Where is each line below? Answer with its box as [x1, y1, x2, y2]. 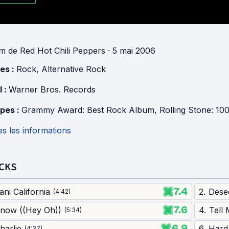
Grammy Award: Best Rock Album [21, 105, 154, 115]
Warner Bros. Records [9, 84, 96, 95]
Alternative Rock [41, 64, 106, 74]
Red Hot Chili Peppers [20, 45, 105, 56]
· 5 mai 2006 [105, 45, 155, 56]
